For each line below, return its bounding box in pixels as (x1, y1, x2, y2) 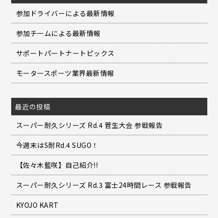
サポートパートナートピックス (16, 48, 115, 58)
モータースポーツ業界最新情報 (16, 68, 114, 78)
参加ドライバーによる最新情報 (16, 8, 115, 18)
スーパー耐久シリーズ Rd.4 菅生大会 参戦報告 (16, 120, 163, 130)
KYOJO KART (16, 200, 59, 210)
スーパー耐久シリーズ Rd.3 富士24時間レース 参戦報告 (16, 180, 192, 190)
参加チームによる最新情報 (16, 28, 101, 38)
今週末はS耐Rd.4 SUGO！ (16, 140, 99, 150)
